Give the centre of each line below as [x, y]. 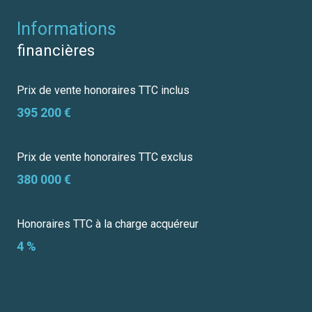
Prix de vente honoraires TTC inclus [103, 91]
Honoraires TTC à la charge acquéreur [108, 224]
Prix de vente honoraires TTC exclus [105, 157]
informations [69, 29]
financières [56, 50]
